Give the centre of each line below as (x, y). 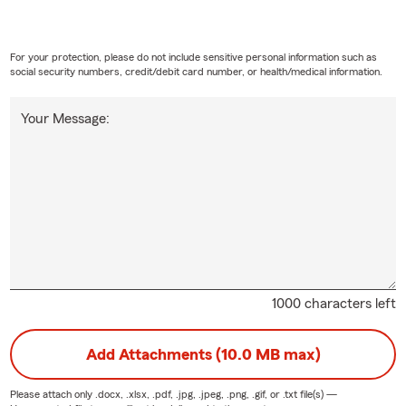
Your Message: (65, 118)
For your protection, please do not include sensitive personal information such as (193, 57)
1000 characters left (334, 303)
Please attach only (52, 394)
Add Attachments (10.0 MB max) (203, 354)
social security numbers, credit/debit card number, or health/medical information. (196, 71)
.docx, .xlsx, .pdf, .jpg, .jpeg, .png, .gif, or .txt (196, 394)
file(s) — (317, 394)
